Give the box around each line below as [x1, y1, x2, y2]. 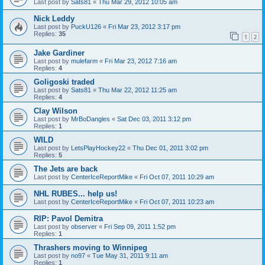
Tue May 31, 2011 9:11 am [92, 252, 168, 260]
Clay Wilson [34, 106, 77, 116]
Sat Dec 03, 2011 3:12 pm [117, 115, 191, 123]
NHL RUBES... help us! [34, 189, 117, 199]
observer [71, 223, 97, 231]
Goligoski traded [34, 77, 95, 87]
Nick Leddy [34, 14, 75, 23]
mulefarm [71, 57, 98, 65]
